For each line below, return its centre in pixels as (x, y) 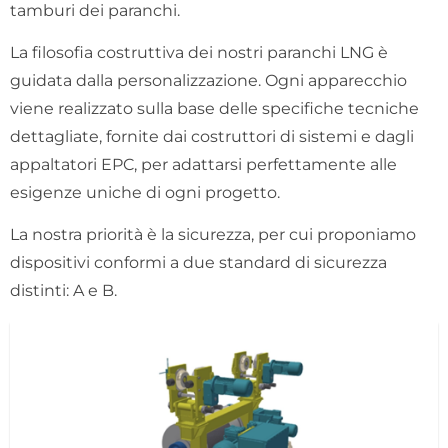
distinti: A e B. (63, 291)
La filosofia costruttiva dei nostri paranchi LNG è (199, 52)
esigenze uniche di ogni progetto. (145, 192)
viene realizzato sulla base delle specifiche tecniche (214, 108)
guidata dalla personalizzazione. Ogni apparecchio (208, 80)
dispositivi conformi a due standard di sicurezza (198, 263)
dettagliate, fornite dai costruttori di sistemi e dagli (212, 136)
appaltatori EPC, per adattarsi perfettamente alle (203, 164)
